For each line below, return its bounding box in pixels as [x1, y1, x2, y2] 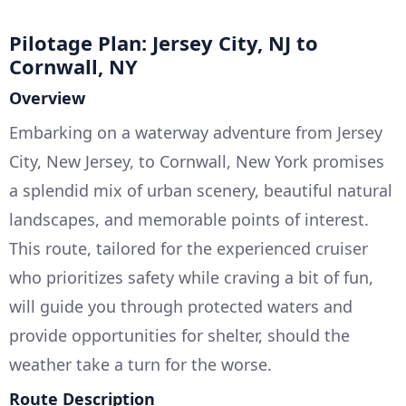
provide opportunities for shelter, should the [9, 324, 350, 347]
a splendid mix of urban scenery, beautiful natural [9, 179, 392, 202]
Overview [9, 87, 85, 110]
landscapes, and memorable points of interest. [9, 208, 369, 231]
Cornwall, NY [9, 53, 138, 81]
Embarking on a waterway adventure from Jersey [9, 121, 382, 144]
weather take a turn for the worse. [9, 353, 272, 376]
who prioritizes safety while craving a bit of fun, [9, 266, 373, 289]
